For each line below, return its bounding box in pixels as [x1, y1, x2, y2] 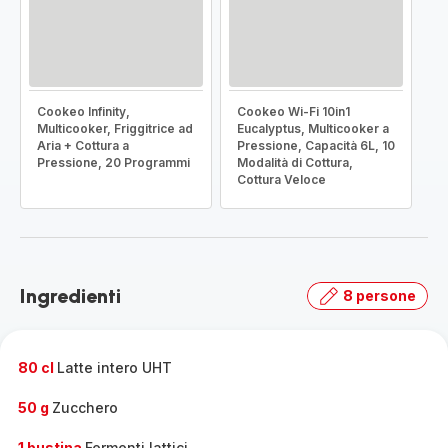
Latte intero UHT [57, 359, 172, 376]
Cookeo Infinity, [37, 104, 130, 119]
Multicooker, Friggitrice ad [37, 121, 193, 136]
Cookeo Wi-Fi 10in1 [237, 104, 350, 119]
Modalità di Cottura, [237, 155, 353, 170]
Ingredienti [20, 284, 121, 308]
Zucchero [52, 399, 118, 416]
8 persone [343, 287, 416, 304]
